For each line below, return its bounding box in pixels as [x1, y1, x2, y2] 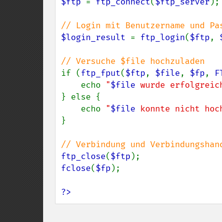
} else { [61, 92, 101, 102]
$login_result [61, 32, 130, 43]
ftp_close [61, 151, 106, 162]
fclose [61, 163, 91, 173]
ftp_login [140, 32, 185, 43]
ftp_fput [81, 68, 120, 78]
